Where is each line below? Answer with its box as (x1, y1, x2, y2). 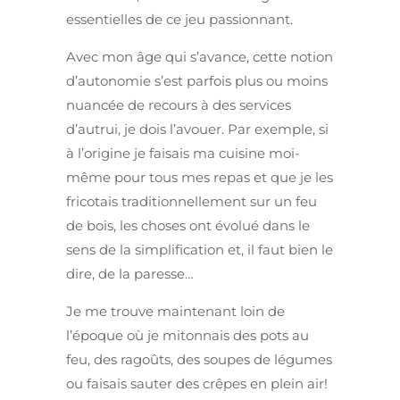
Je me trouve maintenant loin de (66, 303, 285, 321)
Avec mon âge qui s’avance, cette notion (66, 48, 333, 66)
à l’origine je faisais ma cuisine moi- (66, 145, 300, 162)
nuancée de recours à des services (66, 96, 291, 114)
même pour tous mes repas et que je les (66, 169, 333, 187)
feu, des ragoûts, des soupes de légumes (66, 351, 332, 369)
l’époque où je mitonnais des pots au (66, 327, 309, 345)
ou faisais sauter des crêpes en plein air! (66, 375, 328, 393)
